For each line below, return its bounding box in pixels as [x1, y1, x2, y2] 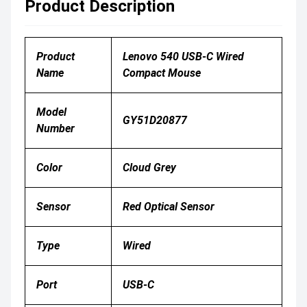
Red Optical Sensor [123, 200, 214, 213]
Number [36, 122, 75, 135]
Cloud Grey [123, 161, 176, 174]
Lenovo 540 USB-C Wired [123, 50, 244, 63]
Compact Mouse [123, 66, 201, 79]
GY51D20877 [123, 114, 187, 127]
